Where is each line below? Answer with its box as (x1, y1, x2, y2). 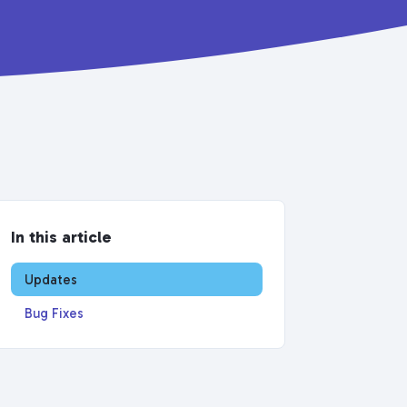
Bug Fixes (25, 304, 84, 322)
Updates (25, 271, 78, 288)
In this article (11, 227, 113, 247)
